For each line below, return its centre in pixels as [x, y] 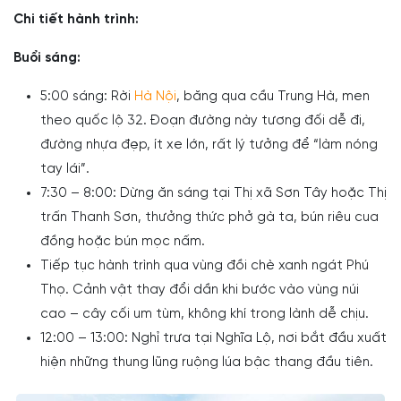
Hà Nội [155, 97]
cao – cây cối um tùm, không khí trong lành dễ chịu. [205, 315]
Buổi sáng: [47, 59]
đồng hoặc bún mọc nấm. [123, 242]
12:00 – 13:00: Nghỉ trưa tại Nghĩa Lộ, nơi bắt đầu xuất [213, 339]
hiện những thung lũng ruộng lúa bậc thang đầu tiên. [207, 363]
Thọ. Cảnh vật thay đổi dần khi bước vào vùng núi [200, 290]
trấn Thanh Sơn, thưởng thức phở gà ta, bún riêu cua [209, 218]
